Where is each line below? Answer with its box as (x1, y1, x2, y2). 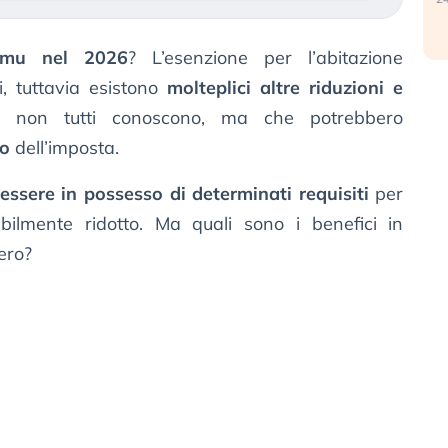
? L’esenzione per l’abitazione (127, 46, 404, 70)
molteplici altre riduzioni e (167, 76, 404, 100)
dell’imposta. (10, 136, 119, 160)
